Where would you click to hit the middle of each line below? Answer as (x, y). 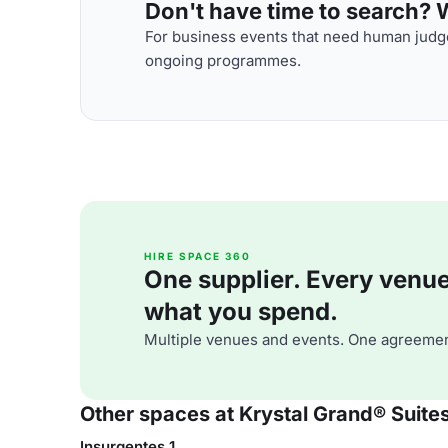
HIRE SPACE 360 (197, 256)
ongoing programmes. (223, 60)
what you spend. (241, 311)
